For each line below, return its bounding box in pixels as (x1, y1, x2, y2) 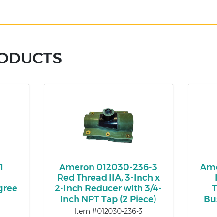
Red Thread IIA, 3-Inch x (57, 172, 160, 184)
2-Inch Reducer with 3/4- (55, 183, 162, 194)
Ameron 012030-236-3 (59, 162, 158, 173)
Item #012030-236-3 (74, 207, 143, 216)
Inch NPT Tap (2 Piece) (60, 194, 157, 205)
